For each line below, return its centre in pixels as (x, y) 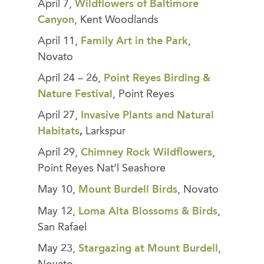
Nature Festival (75, 94)
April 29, (59, 153)
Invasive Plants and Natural (147, 116)
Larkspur (105, 132)
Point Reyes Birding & (157, 78)
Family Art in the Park (134, 41)
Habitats (59, 132)
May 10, (58, 190)
